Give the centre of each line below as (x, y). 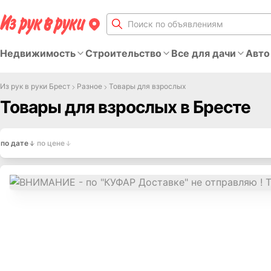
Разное (90, 86)
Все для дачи (204, 53)
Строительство (123, 53)
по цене (51, 143)
